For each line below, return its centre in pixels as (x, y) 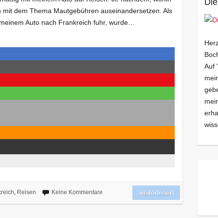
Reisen (26, 192)
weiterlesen (156, 193)
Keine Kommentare (77, 192)
